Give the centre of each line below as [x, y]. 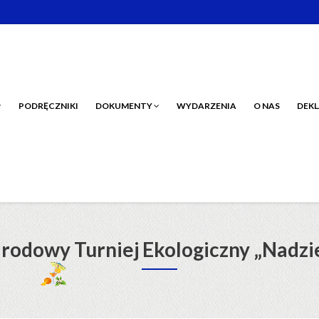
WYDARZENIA [206, 106]
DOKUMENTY [125, 106]
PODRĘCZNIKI [48, 106]
